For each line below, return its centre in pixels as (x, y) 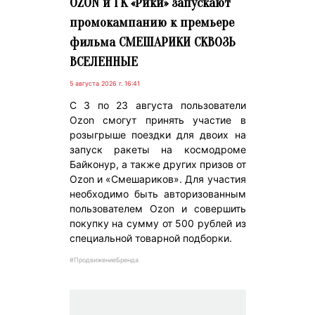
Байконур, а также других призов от (157, 165)
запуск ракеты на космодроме (157, 150)
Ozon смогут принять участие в (157, 120)
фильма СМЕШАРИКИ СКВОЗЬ (152, 43)
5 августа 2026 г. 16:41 (104, 84)
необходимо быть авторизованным (157, 194)
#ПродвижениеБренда (104, 260)
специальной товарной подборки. (150, 238)
